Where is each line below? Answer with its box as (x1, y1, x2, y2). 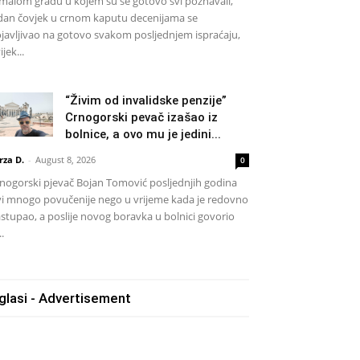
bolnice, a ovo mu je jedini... (65, 127, 221, 142)
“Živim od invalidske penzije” (65, 93, 227, 108)
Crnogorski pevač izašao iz (65, 110, 218, 125)
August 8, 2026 (35, 153, 96, 166)
